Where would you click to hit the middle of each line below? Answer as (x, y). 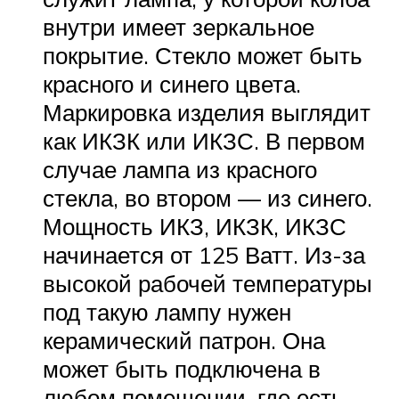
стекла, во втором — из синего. (208, 198)
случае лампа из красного (180, 170)
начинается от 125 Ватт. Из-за (204, 255)
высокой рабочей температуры (208, 284)
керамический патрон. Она (184, 341)
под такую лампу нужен (167, 312)
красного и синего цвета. (172, 84)
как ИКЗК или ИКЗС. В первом (204, 141)
